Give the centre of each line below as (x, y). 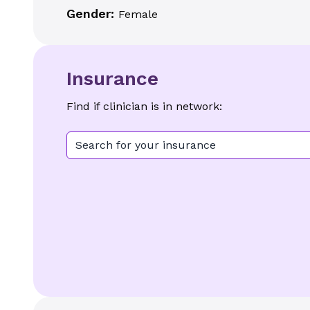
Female (138, 14)
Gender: (92, 13)
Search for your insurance (146, 145)
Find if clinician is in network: (144, 106)
